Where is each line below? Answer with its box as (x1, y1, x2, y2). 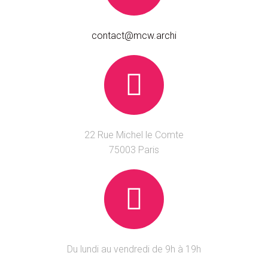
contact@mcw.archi (92, 30, 176, 42)
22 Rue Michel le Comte (84, 129, 184, 141)
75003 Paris (109, 144, 159, 156)
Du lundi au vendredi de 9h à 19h (67, 243, 201, 255)
